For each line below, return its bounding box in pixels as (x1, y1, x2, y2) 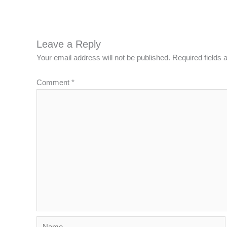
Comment (36, 78, 71, 87)
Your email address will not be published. (36, 53, 170, 62)
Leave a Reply (36, 38, 101, 50)
